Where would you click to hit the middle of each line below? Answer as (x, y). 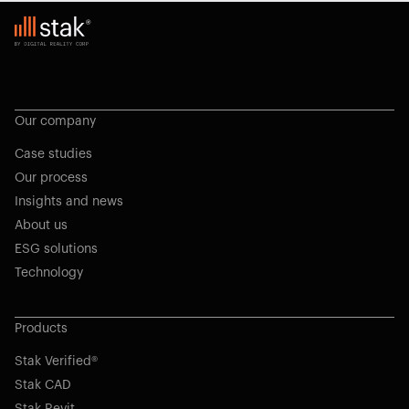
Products (41, 329)
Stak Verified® (56, 362)
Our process (51, 178)
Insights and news (69, 202)
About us (41, 226)
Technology (49, 273)
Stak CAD (43, 386)
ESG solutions (56, 250)
